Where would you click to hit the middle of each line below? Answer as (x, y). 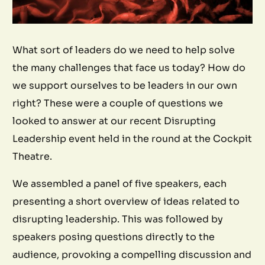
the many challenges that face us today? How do (129, 67)
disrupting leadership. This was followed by (118, 219)
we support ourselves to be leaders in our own (125, 85)
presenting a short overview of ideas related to (126, 201)
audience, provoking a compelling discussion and (132, 254)
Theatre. (33, 156)
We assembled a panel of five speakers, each (120, 183)
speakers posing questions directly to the (114, 237)
